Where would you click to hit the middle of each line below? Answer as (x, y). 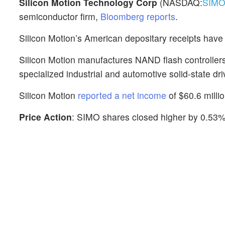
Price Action (45, 117)
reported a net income (122, 95)
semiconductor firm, (60, 16)
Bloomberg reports (138, 16)
